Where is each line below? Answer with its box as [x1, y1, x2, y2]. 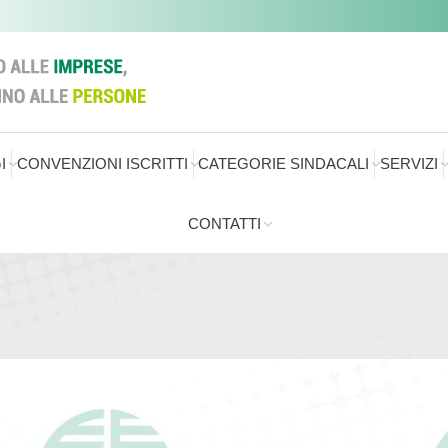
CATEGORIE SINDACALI [198, 155, 370, 172]
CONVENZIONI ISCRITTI [16, 155, 188, 172]
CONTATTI [187, 215, 261, 232]
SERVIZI [380, 155, 439, 172]
